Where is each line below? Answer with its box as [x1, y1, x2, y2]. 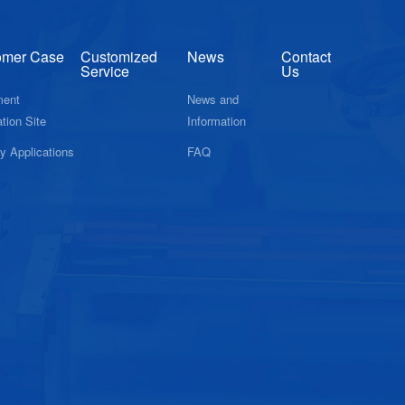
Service [80, 60, 130, 81]
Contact [280, 45, 331, 67]
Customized [80, 45, 158, 67]
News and [187, 89, 240, 108]
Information [187, 111, 247, 129]
